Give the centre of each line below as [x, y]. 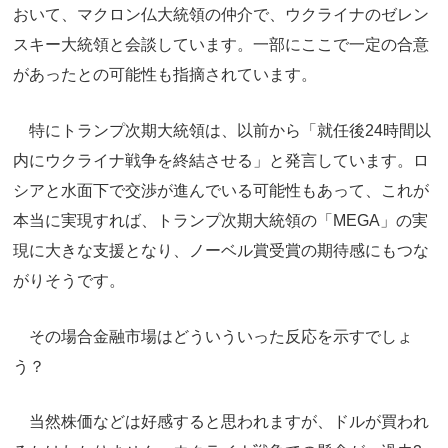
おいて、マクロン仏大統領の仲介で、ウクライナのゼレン [221, 15]
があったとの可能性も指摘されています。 [165, 75]
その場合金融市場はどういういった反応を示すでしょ [213, 336]
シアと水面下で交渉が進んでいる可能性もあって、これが [221, 191]
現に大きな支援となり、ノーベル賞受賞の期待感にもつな [221, 251]
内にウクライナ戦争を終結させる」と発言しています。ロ [221, 161]
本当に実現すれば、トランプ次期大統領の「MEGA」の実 [220, 221]
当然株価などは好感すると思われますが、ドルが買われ [221, 422]
